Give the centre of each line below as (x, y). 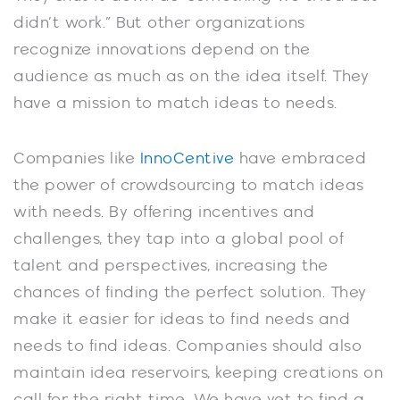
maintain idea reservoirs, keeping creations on (198, 373)
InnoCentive (187, 158)
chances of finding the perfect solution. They (190, 292)
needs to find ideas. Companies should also (187, 346)
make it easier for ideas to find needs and (182, 319)
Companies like (77, 158)
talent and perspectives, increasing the (171, 266)
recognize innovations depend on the (162, 50)
